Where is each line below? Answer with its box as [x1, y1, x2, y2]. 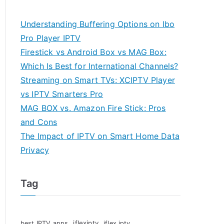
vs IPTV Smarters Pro [20, 88, 103, 99]
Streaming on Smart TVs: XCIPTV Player [20, 74, 175, 85]
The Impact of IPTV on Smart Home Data [20, 130, 179, 141]
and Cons [20, 116, 57, 127]
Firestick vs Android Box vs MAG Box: [20, 46, 166, 57]
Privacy [20, 144, 49, 155]
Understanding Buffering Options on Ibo [20, 18, 175, 29]
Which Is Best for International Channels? [20, 60, 178, 71]
